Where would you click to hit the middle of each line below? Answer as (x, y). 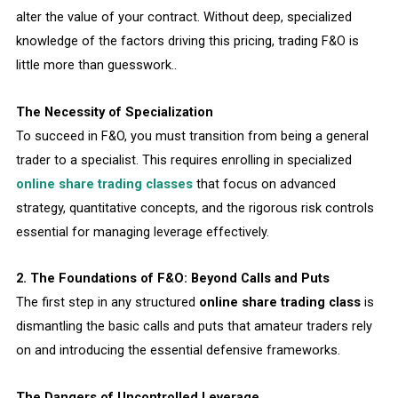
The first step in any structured (107, 302)
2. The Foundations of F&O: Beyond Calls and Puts (172, 279)
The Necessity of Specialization (114, 111)
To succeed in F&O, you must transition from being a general (192, 135)
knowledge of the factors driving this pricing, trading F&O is (187, 41)
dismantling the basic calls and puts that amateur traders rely (194, 326)
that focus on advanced (264, 183)
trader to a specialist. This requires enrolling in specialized (183, 159)
